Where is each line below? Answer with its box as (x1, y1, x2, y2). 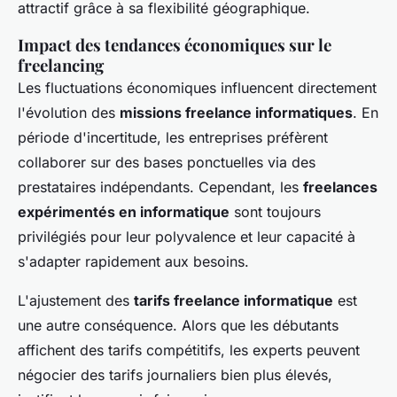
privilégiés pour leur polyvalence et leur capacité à (18, 228, 355, 246)
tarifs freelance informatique (134, 292, 333, 310)
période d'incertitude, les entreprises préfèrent (18, 128, 328, 147)
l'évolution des (18, 104, 120, 122)
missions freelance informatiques (120, 104, 353, 122)
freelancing (18, 54, 104, 77)
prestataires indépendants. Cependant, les (18, 178, 303, 197)
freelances (303, 178, 378, 197)
